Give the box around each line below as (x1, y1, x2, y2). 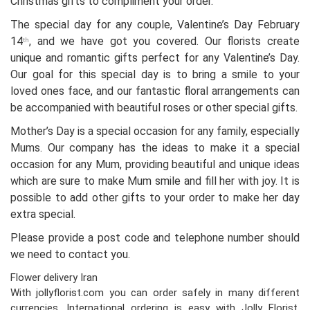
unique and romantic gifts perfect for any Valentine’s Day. (10, 51, 300, 65)
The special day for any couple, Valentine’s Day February (10, 18, 300, 32)
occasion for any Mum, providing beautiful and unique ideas (10, 158, 300, 172)
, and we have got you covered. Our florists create (29, 35, 300, 48)
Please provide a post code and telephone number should (10, 231, 300, 245)
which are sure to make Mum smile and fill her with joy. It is (10, 174, 300, 188)
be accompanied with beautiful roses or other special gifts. (10, 101, 298, 115)
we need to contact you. (10, 248, 130, 262)
